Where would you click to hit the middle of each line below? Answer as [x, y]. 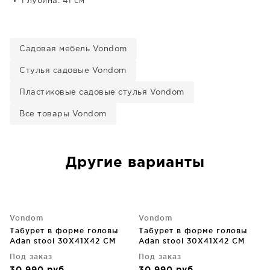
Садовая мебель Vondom [73, 49]
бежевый [29, 251]
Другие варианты [135, 163]
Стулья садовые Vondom [73, 71]
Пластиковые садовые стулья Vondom [102, 93]
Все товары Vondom [63, 114]
